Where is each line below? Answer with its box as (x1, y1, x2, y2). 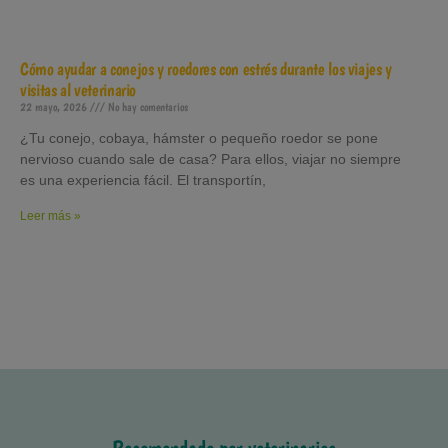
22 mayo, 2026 (20, 99, 90, 114)
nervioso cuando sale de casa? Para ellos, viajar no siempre (20, 150, 401, 167)
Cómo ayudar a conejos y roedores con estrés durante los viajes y (20, 57, 392, 79)
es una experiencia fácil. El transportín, (20, 171, 266, 188)
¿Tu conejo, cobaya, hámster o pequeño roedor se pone (20, 129, 378, 146)
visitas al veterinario (20, 78, 137, 100)
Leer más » (20, 208, 81, 223)
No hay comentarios (105, 99, 188, 114)
